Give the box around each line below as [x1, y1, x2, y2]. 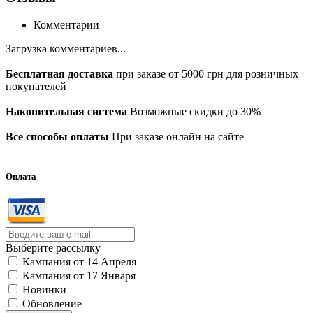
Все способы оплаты [6, 130, 109, 143]
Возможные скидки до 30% [127, 105, 261, 117]
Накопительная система [6, 105, 127, 117]
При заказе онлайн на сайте [109, 130, 244, 143]
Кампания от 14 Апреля [22, 255, 136, 268]
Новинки [22, 283, 66, 296]
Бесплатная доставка [6, 67, 113, 80]
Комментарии [34, 18, 99, 31]
